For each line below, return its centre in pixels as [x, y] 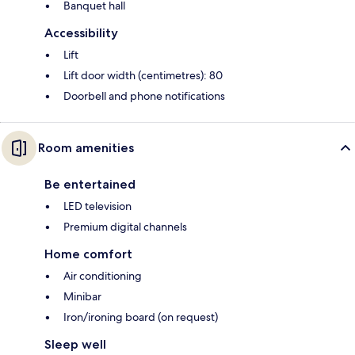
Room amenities [86, 147]
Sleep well [75, 344]
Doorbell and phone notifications [144, 95]
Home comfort [88, 254]
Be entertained [90, 184]
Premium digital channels [125, 226]
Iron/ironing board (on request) [141, 317]
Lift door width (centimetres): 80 [143, 75]
